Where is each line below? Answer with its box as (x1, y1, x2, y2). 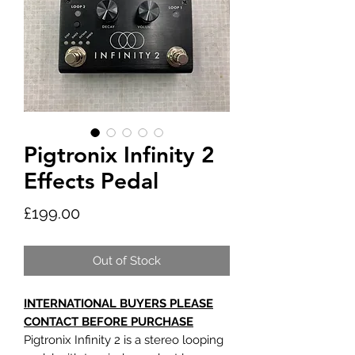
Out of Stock (93, 254, 161, 268)
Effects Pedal (24, 167, 158, 194)
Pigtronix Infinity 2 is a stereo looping (24, 333, 223, 347)
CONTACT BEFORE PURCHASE (24, 315, 193, 329)
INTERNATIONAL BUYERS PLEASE (24, 296, 213, 311)
